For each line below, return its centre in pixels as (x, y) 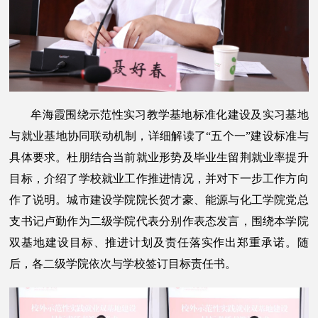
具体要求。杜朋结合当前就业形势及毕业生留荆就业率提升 (159, 158)
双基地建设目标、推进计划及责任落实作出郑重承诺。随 (159, 243)
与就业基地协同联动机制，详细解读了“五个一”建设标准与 (159, 136)
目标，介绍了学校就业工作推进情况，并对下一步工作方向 (159, 179)
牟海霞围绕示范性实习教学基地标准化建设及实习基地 (170, 115)
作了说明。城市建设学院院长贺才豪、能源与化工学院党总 (159, 200)
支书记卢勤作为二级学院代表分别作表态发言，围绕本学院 (159, 221)
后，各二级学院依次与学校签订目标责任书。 (123, 264)
